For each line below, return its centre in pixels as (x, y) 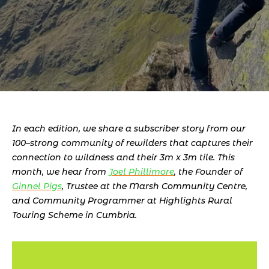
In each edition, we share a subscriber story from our (129, 128)
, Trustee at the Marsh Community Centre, (155, 186)
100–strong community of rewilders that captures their (132, 143)
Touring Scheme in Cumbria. (74, 215)
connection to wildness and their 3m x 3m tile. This (123, 157)
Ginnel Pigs (37, 186)
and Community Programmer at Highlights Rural (122, 201)
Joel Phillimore (141, 172)
